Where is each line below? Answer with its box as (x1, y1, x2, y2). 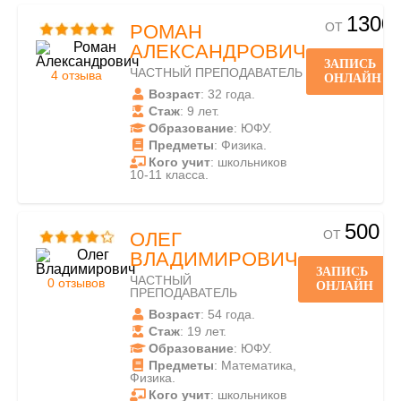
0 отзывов (47, 276, 105, 290)
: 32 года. (200, 87, 255, 101)
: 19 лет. (180, 324, 226, 338)
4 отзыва (50, 68, 102, 82)
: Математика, (214, 358, 296, 372)
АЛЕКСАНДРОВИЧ (130, 40, 306, 63)
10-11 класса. (130, 167, 209, 182)
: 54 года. (200, 307, 255, 321)
